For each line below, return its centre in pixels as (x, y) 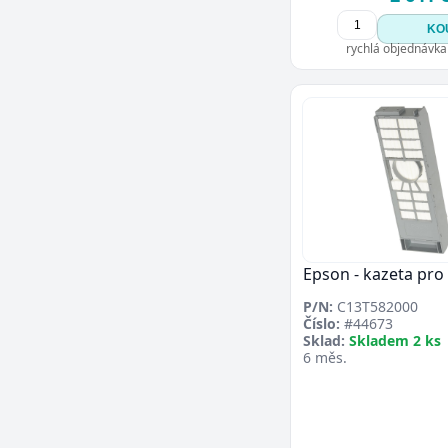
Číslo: (321, 324)
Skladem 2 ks (395, 341)
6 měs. (325, 358)
